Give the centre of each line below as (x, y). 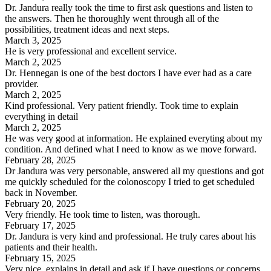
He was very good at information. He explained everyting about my (134, 138)
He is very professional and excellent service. (91, 51)
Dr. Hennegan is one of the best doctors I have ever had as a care (128, 73)
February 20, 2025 (40, 203)
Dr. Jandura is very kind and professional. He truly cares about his (130, 236)
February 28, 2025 (40, 160)
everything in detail (41, 116)
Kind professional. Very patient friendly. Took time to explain (122, 105)
